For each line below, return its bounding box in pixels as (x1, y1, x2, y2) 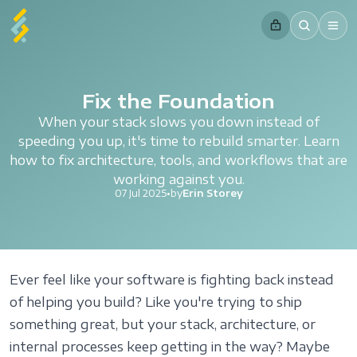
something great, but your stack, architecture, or (10, 316, 316, 332)
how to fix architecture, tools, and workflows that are (10, 152, 347, 168)
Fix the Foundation (82, 88, 275, 112)
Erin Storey (182, 187, 243, 199)
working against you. (112, 171, 245, 187)
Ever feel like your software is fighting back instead (10, 272, 334, 288)
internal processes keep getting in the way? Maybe (10, 339, 330, 355)
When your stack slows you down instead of (37, 114, 320, 130)
